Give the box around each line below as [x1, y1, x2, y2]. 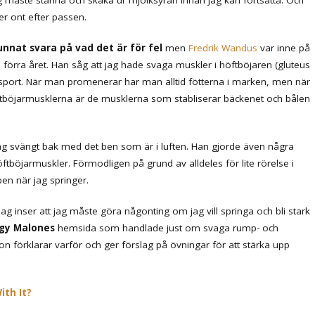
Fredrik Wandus [188, 41, 257, 54]
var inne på [257, 41, 310, 54]
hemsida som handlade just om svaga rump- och [55, 221, 278, 234]
